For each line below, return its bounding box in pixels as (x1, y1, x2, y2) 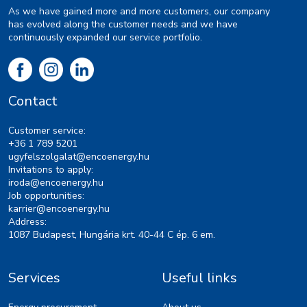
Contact (8, 92, 58, 111)
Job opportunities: (8, 189, 84, 203)
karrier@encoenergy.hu (8, 202, 110, 216)
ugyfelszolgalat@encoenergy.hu (8, 150, 149, 164)
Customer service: (8, 124, 86, 138)
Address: (8, 215, 47, 229)
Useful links (162, 269, 237, 288)
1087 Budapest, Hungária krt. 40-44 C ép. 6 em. (8, 228, 215, 242)
